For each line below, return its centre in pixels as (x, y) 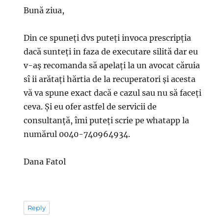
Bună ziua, (44, 11)
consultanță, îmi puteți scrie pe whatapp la (107, 121)
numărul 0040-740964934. (77, 134)
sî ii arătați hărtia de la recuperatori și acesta (110, 79)
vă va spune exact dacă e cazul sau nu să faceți (113, 93)
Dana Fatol (45, 162)
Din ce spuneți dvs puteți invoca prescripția (108, 38)
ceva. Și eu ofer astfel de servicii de (90, 107)
